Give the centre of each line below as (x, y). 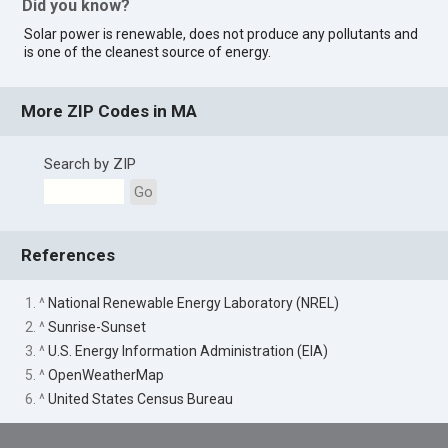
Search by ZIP (89, 163)
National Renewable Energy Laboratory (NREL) (194, 302)
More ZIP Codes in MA (109, 111)
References (68, 255)
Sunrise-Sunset (97, 326)
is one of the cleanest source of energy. (148, 52)
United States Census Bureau (141, 399)
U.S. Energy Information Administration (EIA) (188, 351)
